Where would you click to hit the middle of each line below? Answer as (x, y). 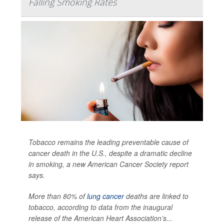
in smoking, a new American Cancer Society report (108, 164)
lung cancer (105, 196)
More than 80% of (58, 196)
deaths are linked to (156, 196)
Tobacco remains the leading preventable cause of (108, 142)
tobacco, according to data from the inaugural (100, 207)
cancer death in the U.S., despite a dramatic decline (110, 153)
